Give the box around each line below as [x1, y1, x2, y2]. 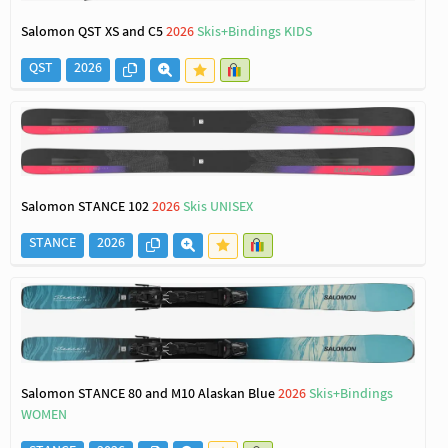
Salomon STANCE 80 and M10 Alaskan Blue [21, 385, 278, 407]
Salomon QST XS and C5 [21, 23, 166, 45]
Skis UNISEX [183, 198, 253, 220]
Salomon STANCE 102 [21, 198, 152, 220]
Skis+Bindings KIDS [197, 23, 312, 45]
